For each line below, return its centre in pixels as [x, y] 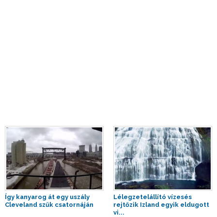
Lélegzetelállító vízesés [153, 197]
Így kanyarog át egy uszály [47, 197]
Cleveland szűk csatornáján [49, 204]
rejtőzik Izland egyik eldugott [161, 204]
